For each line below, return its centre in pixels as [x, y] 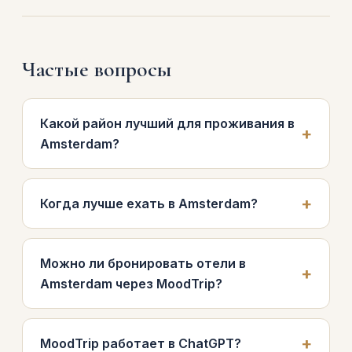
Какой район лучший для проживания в [167, 123]
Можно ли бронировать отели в [143, 263]
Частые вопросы [97, 69]
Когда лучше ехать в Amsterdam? [149, 203]
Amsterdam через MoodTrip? [131, 284]
